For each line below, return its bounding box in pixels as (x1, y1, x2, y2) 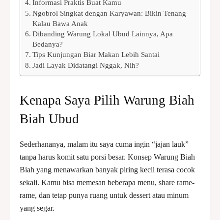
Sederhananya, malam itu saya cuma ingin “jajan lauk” (20, 140, 189, 148)
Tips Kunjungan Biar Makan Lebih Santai (32, 50, 160, 58)
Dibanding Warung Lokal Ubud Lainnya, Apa (32, 29, 173, 38)
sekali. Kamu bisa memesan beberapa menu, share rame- (20, 178, 194, 187)
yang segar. (20, 204, 55, 212)
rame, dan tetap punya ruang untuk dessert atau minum (20, 191, 189, 199)
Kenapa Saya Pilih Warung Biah (20, 93, 194, 108)
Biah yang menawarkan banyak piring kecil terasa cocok (20, 165, 195, 174)
